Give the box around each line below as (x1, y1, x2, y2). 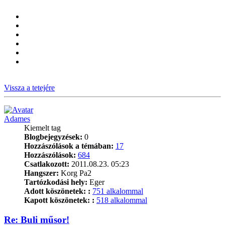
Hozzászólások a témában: (24, 142, 114, 151)
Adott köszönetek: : (24, 187, 90, 196)
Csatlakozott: (24, 160, 69, 169)
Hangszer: (24, 169, 59, 178)
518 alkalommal (96, 196, 147, 205)
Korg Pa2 (59, 169, 91, 178)
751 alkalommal (92, 187, 143, 196)
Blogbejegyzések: (24, 133, 82, 142)
